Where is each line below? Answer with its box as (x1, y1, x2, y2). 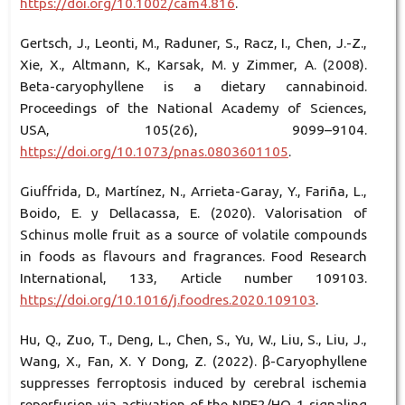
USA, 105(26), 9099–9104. (19, 122, 368, 138)
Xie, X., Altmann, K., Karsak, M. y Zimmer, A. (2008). (19, 57, 368, 73)
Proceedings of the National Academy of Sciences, (19, 100, 368, 117)
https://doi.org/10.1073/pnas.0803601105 (19, 144, 288, 160)
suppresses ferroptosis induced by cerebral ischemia (19, 375, 368, 391)
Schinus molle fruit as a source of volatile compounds (19, 227, 368, 243)
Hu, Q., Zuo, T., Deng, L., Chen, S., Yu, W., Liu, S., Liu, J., (19, 332, 368, 348)
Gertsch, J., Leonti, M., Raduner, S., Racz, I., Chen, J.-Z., (19, 35, 368, 52)
